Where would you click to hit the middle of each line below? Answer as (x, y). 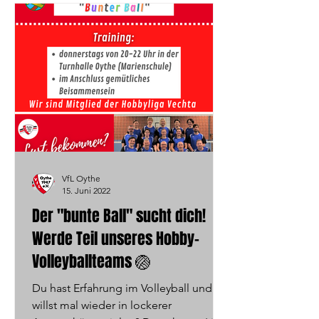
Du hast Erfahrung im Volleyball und (122, 288)
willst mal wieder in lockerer (102, 305)
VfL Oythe (81, 178)
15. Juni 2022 (86, 190)
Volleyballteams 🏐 (91, 261)
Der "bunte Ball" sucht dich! (119, 216)
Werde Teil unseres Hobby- (116, 239)
